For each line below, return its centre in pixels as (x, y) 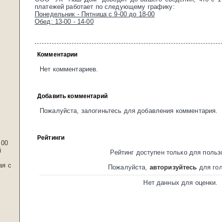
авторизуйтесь (173, 167)
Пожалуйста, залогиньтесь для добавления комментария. (129, 111)
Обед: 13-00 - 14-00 (64, 22)
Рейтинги (51, 138)
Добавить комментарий (72, 96)
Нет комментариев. (69, 69)
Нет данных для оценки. (181, 183)
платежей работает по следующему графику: (105, 7)
